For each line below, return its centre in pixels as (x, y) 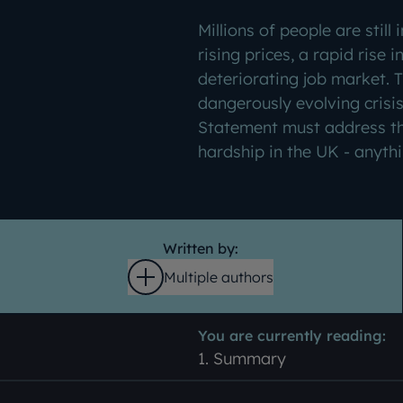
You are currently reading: (292, 335)
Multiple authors (219, 277)
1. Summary (242, 358)
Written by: (201, 248)
